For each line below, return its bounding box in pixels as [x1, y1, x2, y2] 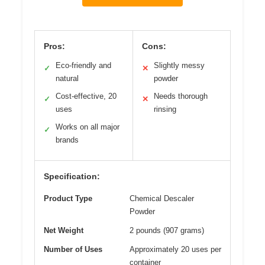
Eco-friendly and [56, 61, 111, 70]
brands [56, 135, 79, 145]
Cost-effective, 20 [56, 92, 117, 101]
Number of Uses [44, 245, 102, 254]
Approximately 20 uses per [130, 245, 221, 254]
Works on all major [56, 122, 119, 132]
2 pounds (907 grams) [130, 226, 204, 235]
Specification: [44, 172, 100, 182]
